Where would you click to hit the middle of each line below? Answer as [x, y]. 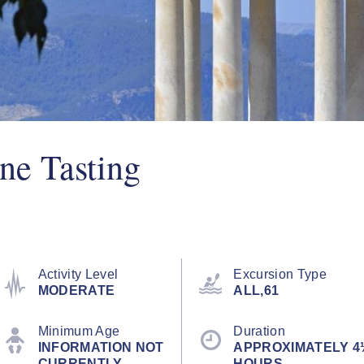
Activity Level [78, 274]
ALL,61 [256, 290]
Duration [259, 331]
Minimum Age [79, 331]
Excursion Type [280, 274]
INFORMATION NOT [101, 347]
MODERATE [76, 290]
